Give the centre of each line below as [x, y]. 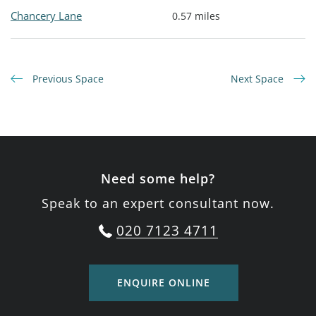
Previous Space [67, 79]
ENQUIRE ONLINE [163, 283]
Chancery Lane [46, 16]
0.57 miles [196, 16]
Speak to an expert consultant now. [158, 203]
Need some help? [158, 179]
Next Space [259, 79]
